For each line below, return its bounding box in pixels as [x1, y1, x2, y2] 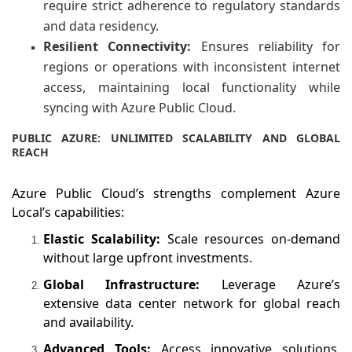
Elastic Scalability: [43, 229, 167, 247]
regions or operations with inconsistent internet [43, 57, 340, 75]
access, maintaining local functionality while [43, 78, 340, 96]
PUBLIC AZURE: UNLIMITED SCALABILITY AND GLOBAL [12, 130, 340, 145]
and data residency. [43, 16, 159, 35]
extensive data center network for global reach [43, 294, 340, 312]
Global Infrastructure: [43, 275, 222, 293]
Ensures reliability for [200, 37, 340, 55]
